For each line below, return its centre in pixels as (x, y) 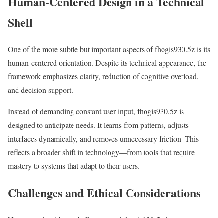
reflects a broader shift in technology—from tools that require (101, 152)
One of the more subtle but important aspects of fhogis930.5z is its (109, 49)
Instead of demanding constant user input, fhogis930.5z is (96, 111)
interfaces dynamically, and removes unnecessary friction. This (103, 139)
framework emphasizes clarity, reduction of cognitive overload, (103, 76)
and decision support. (40, 90)
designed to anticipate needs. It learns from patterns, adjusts (98, 125)
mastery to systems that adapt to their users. (74, 166)
